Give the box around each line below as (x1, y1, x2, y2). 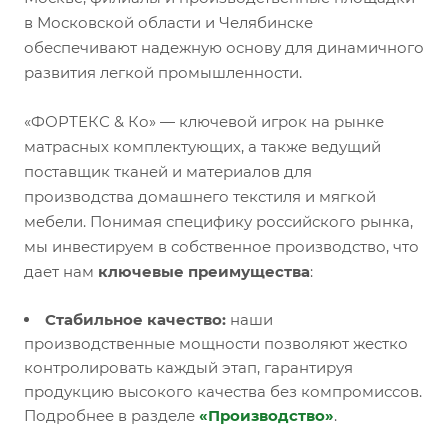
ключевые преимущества (98, 262, 310, 281)
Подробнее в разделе (24, 406, 199, 425)
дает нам (24, 262, 98, 281)
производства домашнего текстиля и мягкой (24, 187, 376, 206)
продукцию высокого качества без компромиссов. (24, 382, 422, 401)
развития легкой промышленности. (24, 63, 302, 82)
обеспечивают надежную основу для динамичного (24, 38, 424, 57)
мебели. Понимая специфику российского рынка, (24, 212, 413, 231)
